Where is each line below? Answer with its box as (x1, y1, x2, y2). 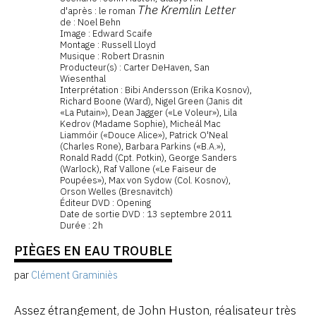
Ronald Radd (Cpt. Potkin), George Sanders (60, 152, 237, 164)
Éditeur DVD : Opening (60, 197, 151, 209)
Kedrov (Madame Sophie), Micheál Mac (60, 118, 221, 130)
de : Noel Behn (60, 16, 121, 29)
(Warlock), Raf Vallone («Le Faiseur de (60, 163, 217, 176)
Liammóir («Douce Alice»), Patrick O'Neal (60, 129, 228, 142)
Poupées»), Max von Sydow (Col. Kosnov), (60, 174, 231, 187)
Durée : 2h (60, 219, 103, 232)
